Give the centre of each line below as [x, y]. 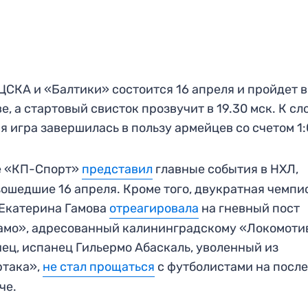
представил [118, 169]
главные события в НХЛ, [226, 169]
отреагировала [154, 208]
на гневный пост [250, 208]
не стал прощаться [99, 266]
